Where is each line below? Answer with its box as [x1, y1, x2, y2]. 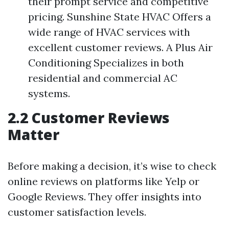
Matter [8, 125, 59, 144]
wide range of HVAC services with [28, 26, 190, 38]
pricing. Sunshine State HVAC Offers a [28, 10, 211, 23]
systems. [28, 87, 70, 100]
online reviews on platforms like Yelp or [8, 175, 199, 188]
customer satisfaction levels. [8, 205, 146, 218]
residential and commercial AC [28, 72, 177, 84]
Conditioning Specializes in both [28, 56, 184, 69]
